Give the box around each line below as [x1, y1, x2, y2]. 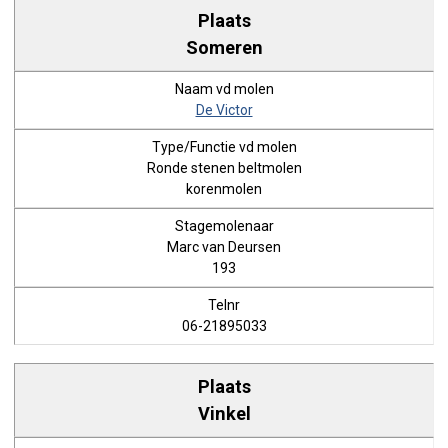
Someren [185, 36, 263, 58]
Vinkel [197, 402, 251, 424]
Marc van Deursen [167, 239, 281, 255]
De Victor [195, 102, 253, 118]
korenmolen [186, 181, 262, 197]
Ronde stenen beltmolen [146, 160, 302, 176]
